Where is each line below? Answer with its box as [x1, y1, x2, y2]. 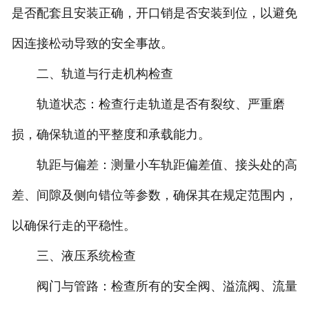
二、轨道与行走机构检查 [11, 67, 173, 81]
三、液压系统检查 [11, 249, 136, 263]
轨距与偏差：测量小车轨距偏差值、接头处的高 [11, 158, 297, 172]
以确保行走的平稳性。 [11, 219, 136, 233]
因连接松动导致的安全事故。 [11, 37, 173, 51]
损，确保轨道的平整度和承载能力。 [11, 128, 210, 142]
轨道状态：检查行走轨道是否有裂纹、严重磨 [11, 97, 285, 112]
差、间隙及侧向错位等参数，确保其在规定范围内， [11, 188, 297, 203]
